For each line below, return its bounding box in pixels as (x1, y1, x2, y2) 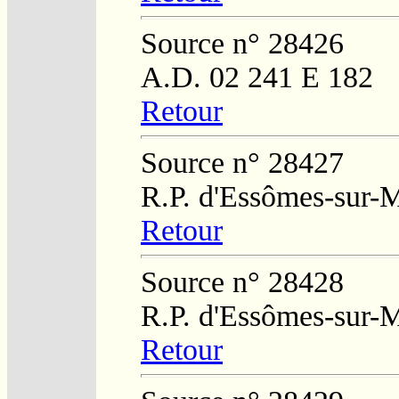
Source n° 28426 (141, 26, 344, 60)
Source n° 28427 (141, 145, 344, 179)
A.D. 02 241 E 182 (141, 60, 373, 94)
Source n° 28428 (141, 265, 344, 298)
